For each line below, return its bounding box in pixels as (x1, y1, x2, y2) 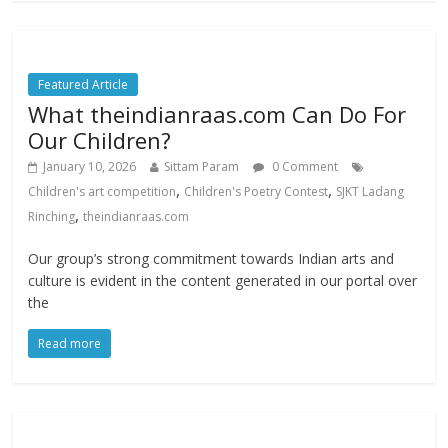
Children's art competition (28, 183, 177, 201)
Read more (38, 335, 102, 353)
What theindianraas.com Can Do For (28, 99, 407, 130)
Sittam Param (164, 158, 240, 176)
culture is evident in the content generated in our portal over (28, 271, 418, 291)
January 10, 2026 (43, 158, 137, 176)
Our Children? (28, 125, 172, 156)
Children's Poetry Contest (184, 183, 329, 201)
